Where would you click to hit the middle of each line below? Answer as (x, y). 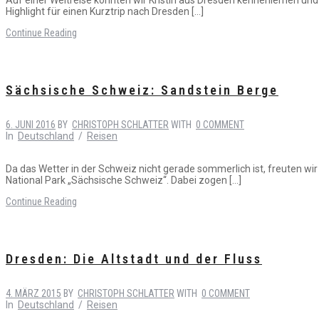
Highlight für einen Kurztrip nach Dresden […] (105, 11)
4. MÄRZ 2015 (33, 293)
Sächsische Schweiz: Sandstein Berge (142, 90)
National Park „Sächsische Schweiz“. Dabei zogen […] (124, 180)
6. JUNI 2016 (31, 124)
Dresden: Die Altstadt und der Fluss (134, 258)
